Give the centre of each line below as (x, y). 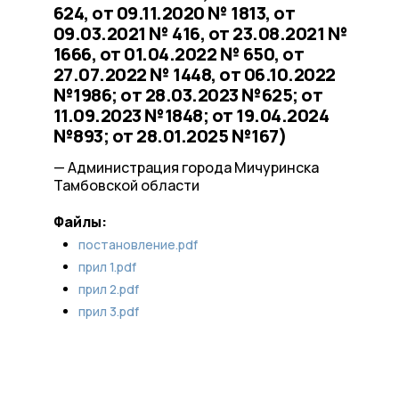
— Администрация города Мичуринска (186, 167)
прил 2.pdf (108, 289)
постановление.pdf (138, 244)
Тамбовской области (126, 185)
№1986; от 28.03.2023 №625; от (187, 95)
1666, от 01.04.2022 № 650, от (178, 54)
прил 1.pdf (107, 267)
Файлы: (80, 222)
